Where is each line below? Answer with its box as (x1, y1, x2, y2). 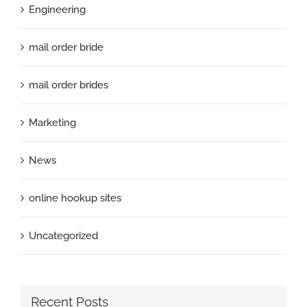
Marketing (29, 116, 76, 129)
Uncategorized (29, 229, 98, 242)
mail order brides (29, 78, 108, 91)
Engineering (29, 3, 86, 16)
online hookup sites (29, 191, 121, 204)
